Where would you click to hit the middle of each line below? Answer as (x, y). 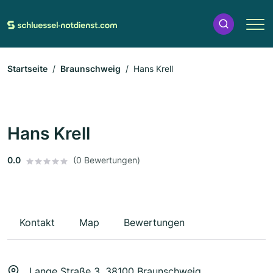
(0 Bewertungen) (107, 160)
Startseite (27, 69)
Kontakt (37, 223)
